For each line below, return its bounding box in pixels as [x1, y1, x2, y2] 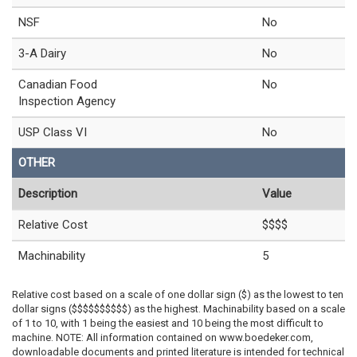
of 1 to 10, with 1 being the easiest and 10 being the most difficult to [12, 316, 324, 329]
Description [18, 186, 77, 201]
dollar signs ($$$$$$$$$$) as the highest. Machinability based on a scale [12, 302, 345, 315]
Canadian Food [18, 76, 97, 92]
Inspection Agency [18, 93, 116, 108]
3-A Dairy [18, 45, 66, 61]
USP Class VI [18, 124, 87, 139]
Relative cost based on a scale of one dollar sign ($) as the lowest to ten [12, 288, 343, 300]
